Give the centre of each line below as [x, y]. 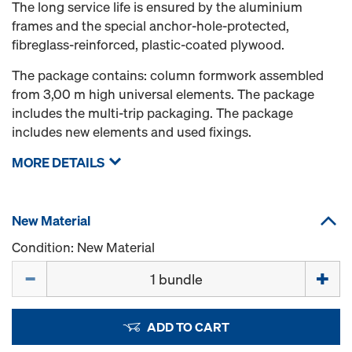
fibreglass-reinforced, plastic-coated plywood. [148, 44]
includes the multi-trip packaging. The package [152, 113]
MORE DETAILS [58, 162]
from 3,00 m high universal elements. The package [163, 94]
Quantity [37, 269]
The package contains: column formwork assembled [168, 75]
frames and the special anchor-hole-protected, [150, 26]
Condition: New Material [83, 247]
